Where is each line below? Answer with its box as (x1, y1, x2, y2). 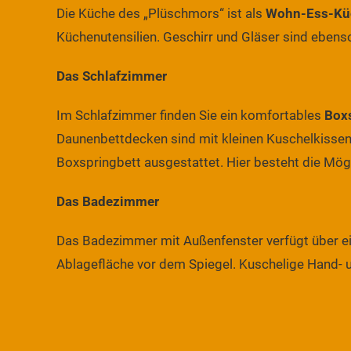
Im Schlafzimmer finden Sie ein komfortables (56, 107, 324, 123)
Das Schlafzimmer (56, 67, 167, 84)
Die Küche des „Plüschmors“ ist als (56, 5, 266, 21)
